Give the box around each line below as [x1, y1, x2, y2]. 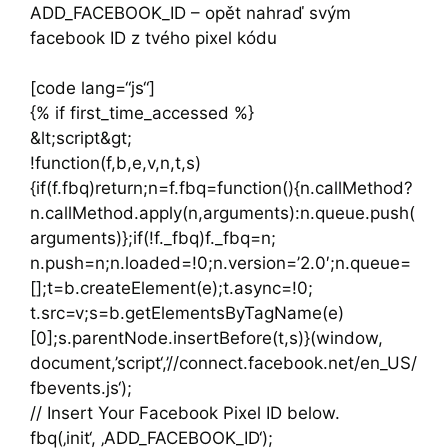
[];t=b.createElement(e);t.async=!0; [30, 278, 313, 299]
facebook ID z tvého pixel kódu [30, 27, 277, 48]
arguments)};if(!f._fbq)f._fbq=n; [30, 228, 276, 249]
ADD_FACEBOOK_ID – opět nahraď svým [30, 2, 351, 23]
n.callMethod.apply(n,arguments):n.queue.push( [30, 203, 415, 224]
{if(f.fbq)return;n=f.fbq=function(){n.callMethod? [30, 178, 413, 199]
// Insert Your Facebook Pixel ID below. [30, 403, 340, 424]
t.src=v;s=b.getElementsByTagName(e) [30, 303, 344, 324]
